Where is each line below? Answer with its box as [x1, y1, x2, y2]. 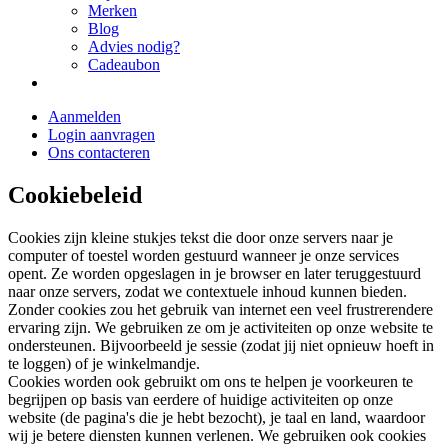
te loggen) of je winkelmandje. [8, 355, 200, 373]
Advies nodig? [88, 38, 180, 56]
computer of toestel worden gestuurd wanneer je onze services [8, 247, 399, 265]
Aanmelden [48, 108, 121, 126]
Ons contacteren [48, 144, 150, 162]
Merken [88, 2, 137, 20]
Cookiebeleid [8, 182, 142, 209]
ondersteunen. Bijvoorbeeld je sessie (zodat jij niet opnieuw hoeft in [8, 337, 434, 355]
